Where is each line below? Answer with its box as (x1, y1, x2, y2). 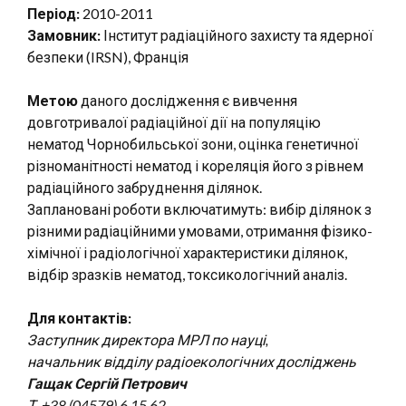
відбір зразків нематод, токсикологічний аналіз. (27, 266, 347, 283)
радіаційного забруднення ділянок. (27, 179, 262, 196)
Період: (27, 5, 80, 22)
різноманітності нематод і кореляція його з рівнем (27, 157, 363, 174)
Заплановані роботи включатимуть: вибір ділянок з (27, 200, 372, 217)
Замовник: (27, 26, 101, 43)
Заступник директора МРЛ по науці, (27, 331, 268, 348)
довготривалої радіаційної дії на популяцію (27, 113, 321, 130)
